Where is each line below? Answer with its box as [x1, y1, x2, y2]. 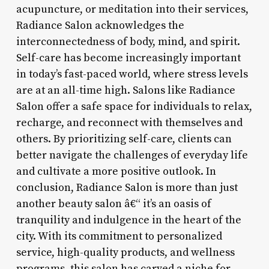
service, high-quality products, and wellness [16, 245, 235, 259]
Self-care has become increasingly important [16, 50, 241, 65]
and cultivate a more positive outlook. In [16, 164, 216, 178]
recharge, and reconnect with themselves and [16, 115, 243, 130]
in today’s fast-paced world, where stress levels [16, 67, 248, 81]
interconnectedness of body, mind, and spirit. [16, 34, 240, 49]
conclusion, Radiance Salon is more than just [16, 180, 238, 195]
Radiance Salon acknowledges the [16, 18, 184, 32]
